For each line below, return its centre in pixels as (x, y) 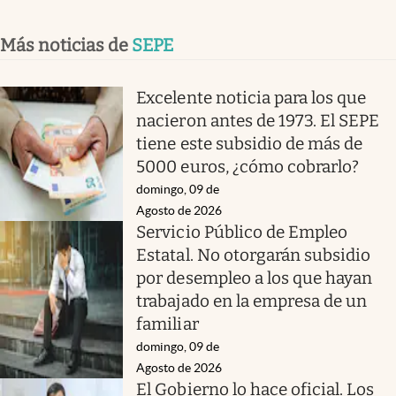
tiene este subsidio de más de (250, 143)
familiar (168, 324)
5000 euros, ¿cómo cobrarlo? (248, 166)
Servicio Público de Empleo (242, 232)
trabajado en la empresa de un (252, 301)
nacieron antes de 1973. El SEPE (258, 120)
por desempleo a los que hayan (255, 278)
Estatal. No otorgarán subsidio (254, 255)
